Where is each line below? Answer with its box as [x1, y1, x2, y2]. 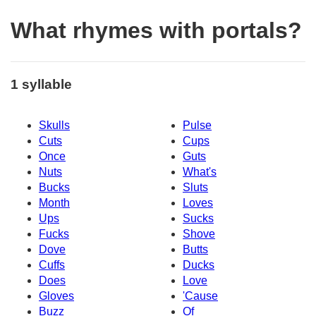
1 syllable [11, 76, 72, 92]
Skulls [39, 119, 70, 132]
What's [183, 166, 217, 178]
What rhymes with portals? [11, 18, 302, 44]
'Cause [183, 290, 218, 303]
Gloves [39, 290, 74, 303]
